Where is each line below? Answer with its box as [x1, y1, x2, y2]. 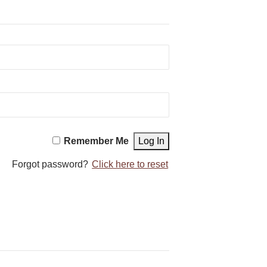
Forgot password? [12, 159, 91, 169]
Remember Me [64, 135, 129, 146]
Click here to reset [92, 159, 169, 169]
